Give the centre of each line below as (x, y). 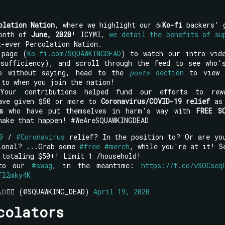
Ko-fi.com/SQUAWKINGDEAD (74, 53)
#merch (117, 146)
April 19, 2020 (122, 191)
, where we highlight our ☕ (108, 25)
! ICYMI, (90, 34)
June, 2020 (51, 34)
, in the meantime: (97, 165)
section (166, 72)
